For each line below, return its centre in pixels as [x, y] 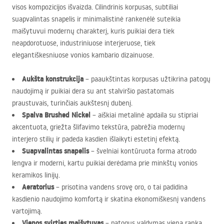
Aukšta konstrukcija [53, 79]
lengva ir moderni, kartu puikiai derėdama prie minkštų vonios [105, 163]
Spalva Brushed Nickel [56, 115]
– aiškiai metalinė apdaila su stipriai [144, 115]
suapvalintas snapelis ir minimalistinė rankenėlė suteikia [96, 19]
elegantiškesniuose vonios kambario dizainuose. [83, 55]
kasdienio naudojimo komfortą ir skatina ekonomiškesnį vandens [109, 199]
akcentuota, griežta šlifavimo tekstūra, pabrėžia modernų [98, 127]
